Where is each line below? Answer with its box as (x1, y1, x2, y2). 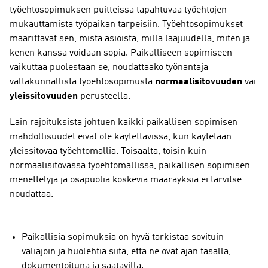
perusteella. (78, 92, 130, 101)
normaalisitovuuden (155, 77, 242, 87)
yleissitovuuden (10, 92, 78, 101)
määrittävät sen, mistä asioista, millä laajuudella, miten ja (10, 34, 250, 44)
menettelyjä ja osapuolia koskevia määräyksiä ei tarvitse (10, 175, 242, 185)
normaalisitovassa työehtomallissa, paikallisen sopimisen (10, 161, 250, 170)
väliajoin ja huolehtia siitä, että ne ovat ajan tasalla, (22, 247, 231, 257)
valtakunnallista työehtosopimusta (10, 77, 155, 87)
